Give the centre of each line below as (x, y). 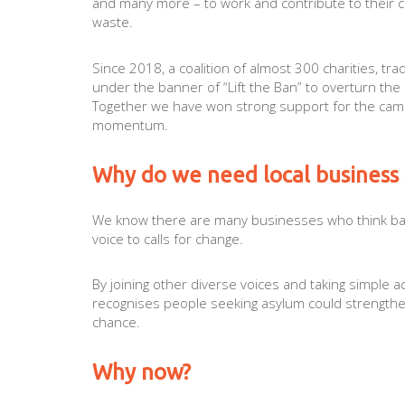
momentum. (132, 124)
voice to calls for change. (168, 238)
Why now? (141, 372)
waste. (114, 22)
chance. (116, 322)
